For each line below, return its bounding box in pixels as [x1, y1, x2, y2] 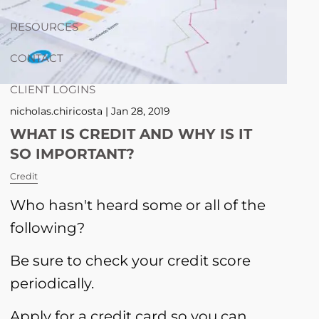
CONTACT [10, 51, 63, 65]
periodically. [10, 274, 94, 292]
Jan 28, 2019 [111, 104, 170, 117]
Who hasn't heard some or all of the [10, 196, 266, 214]
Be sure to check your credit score [10, 251, 251, 269]
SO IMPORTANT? [10, 145, 135, 162]
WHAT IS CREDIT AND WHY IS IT [10, 125, 252, 142]
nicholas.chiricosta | [10, 104, 111, 117]
